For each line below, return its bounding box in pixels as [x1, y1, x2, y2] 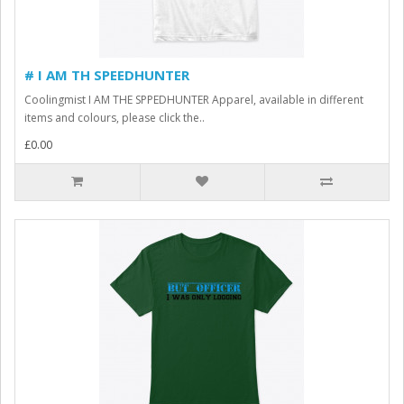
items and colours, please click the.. [24, 110, 205, 125]
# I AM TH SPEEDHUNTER [24, 66, 189, 84]
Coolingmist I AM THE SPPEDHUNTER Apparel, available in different [24, 92, 363, 107]
